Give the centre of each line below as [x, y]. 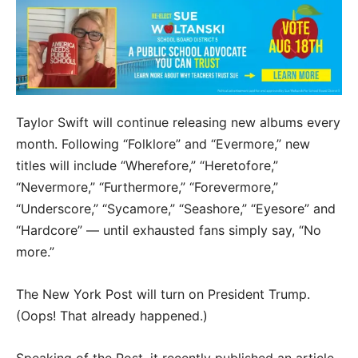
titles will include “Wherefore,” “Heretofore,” [147, 165]
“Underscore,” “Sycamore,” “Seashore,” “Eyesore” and [176, 208]
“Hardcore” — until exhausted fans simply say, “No [169, 230]
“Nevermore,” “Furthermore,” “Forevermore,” [147, 187]
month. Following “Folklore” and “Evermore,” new [163, 143]
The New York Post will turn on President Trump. [163, 294]
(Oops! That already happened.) [112, 315]
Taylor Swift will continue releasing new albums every [178, 122]
